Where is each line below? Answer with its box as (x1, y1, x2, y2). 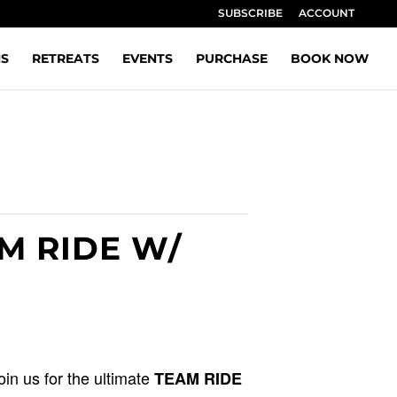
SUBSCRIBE (218, 6, 283, 19)
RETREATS (32, 51, 99, 66)
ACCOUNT (299, 6, 354, 19)
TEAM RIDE (154, 367, 242, 390)
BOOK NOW (291, 51, 369, 66)
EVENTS (122, 51, 173, 66)
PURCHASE (196, 51, 268, 66)
